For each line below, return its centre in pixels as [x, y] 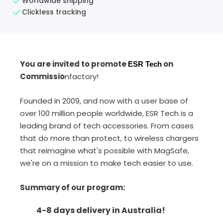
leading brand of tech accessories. [85, 126]
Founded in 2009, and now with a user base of [104, 101]
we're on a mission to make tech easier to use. [107, 163]
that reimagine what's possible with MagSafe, [105, 151]
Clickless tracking [54, 12]
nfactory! [82, 76]
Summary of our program [71, 187]
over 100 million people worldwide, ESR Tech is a [107, 113]
